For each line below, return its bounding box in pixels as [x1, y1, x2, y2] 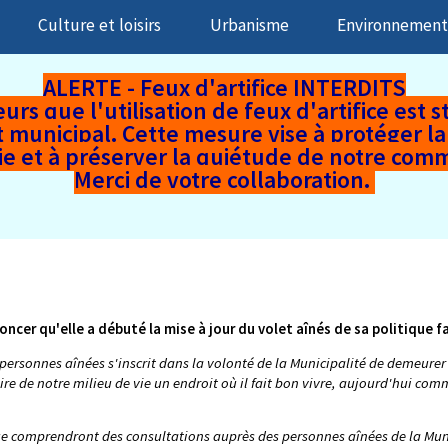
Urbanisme [209, 14, 289, 37]
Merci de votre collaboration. [73, 164, 375, 194]
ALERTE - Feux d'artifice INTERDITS [42, 72, 406, 102]
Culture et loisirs [38, 14, 162, 37]
